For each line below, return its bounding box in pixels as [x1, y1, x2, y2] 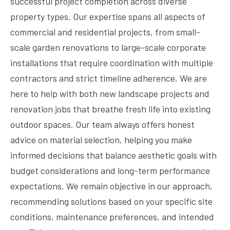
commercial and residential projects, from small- [10, 26, 200, 37]
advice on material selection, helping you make [10, 134, 192, 145]
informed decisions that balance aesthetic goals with [10, 149, 217, 161]
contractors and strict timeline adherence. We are [10, 72, 207, 84]
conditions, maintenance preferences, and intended [10, 211, 214, 222]
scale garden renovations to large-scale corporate [10, 42, 206, 53]
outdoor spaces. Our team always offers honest [10, 119, 195, 130]
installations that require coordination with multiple [10, 57, 213, 68]
